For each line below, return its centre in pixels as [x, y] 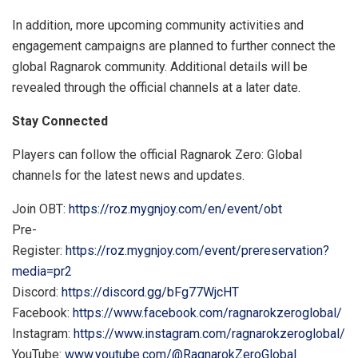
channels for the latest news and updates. [128, 175]
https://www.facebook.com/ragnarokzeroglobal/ [207, 312]
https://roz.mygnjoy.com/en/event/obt [175, 209]
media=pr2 [42, 271]
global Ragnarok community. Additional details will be [160, 66]
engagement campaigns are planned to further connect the [174, 46]
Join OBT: [39, 209]
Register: [39, 250]
